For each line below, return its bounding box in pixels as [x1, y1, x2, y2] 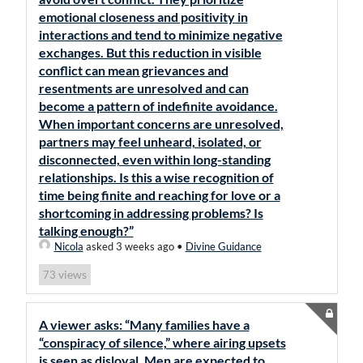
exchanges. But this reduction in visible [38, 45, 262, 60]
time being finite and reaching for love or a [38, 187, 280, 203]
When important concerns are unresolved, [38, 116, 284, 131]
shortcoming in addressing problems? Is [38, 205, 263, 220]
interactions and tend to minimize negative [38, 27, 283, 42]
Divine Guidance [185, 240, 262, 253]
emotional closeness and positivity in [38, 9, 248, 24]
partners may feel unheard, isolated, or [38, 134, 262, 149]
